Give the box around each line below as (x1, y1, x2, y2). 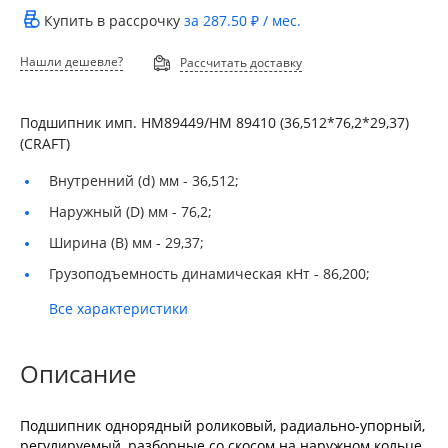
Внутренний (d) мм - (49, 171, 192, 190)
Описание (20, 357, 136, 390)
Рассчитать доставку (179, 54, 302, 71)
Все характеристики (49, 299, 188, 318)
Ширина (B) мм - (49, 233, 165, 252)
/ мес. (259, 10, 301, 30)
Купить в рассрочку (44, 10, 184, 30)
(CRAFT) (20, 134, 70, 153)
